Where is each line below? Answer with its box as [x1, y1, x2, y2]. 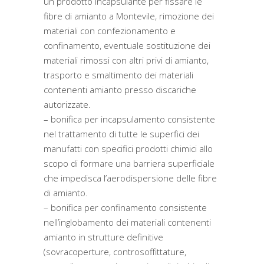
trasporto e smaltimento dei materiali [44, 69, 193, 81]
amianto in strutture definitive [44, 231, 163, 243]
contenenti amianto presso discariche [44, 84, 196, 95]
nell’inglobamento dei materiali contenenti [44, 216, 211, 228]
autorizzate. [44, 98, 91, 110]
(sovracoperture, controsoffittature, [44, 246, 186, 258]
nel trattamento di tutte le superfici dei [44, 128, 199, 140]
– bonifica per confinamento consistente [44, 202, 207, 213]
